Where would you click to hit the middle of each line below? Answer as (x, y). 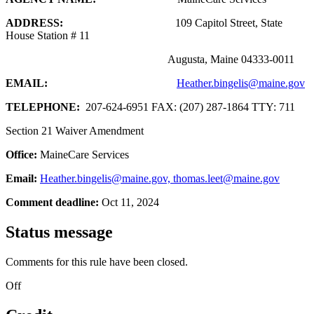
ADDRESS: (34, 23)
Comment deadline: (54, 203)
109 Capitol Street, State (173, 23)
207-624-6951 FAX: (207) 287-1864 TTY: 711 (190, 107)
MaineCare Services (84, 155)
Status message (59, 232)
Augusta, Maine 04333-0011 (150, 60)
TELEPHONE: (46, 107)
